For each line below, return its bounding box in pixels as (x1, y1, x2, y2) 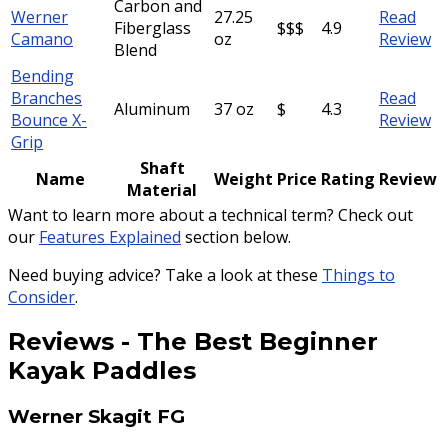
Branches (11, 86, 82, 109)
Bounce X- (11, 108, 87, 131)
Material (127, 178, 197, 201)
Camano (11, 27, 73, 50)
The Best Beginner (130, 327, 378, 357)
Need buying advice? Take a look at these (8, 263, 322, 286)
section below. (181, 225, 291, 248)
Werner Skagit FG (8, 405, 185, 429)
